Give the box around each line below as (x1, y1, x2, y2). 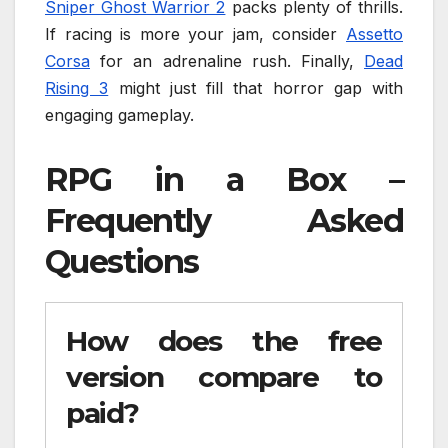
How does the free (66, 323, 382, 358)
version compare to (66, 359, 382, 394)
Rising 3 (45, 77, 109, 98)
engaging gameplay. (45, 104, 194, 125)
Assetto (346, 23, 403, 44)
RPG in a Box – (45, 159, 403, 199)
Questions (45, 241, 199, 281)
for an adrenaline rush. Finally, (90, 50, 364, 71)
